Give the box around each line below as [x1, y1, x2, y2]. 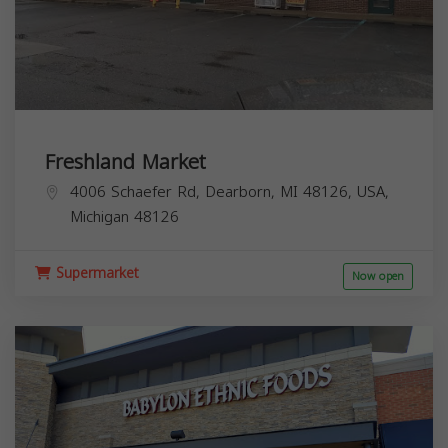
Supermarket [51, 259, 139, 287]
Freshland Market [45, 142, 206, 181]
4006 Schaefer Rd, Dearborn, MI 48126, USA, [70, 177, 389, 206]
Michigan [70, 202, 129, 231]
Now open [352, 265, 404, 287]
